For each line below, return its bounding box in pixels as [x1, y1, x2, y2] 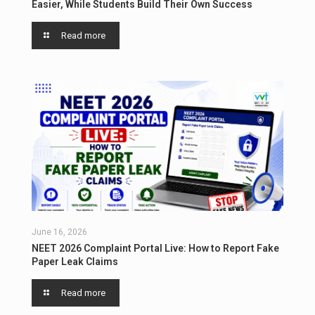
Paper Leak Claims [32, 256, 118, 268]
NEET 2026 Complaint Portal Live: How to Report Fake [32, 243, 279, 255]
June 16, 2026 [32, 227, 87, 238]
